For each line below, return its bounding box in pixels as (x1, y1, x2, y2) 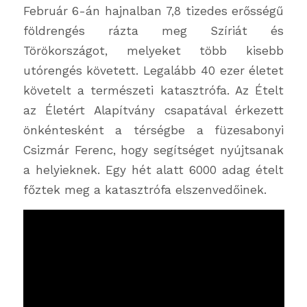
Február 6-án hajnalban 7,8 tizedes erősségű (23, 3, 284, 18)
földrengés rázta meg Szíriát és (23, 23, 284, 38)
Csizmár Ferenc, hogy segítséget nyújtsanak (23, 143, 284, 157)
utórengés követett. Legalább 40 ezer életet (23, 63, 284, 77)
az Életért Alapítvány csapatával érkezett (23, 103, 284, 117)
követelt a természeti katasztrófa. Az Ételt (23, 83, 284, 97)
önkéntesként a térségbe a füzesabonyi (23, 123, 284, 137)
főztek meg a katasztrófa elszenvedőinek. (23, 182, 267, 197)
